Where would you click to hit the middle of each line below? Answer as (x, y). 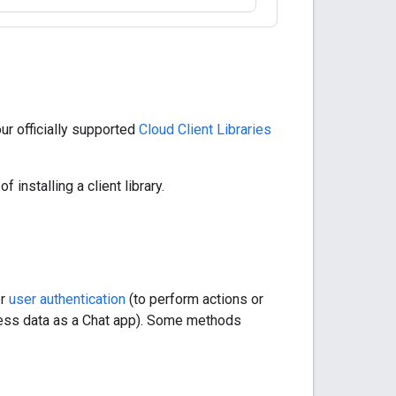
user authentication (67, 299)
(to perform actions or (194, 299)
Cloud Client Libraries (205, 129)
